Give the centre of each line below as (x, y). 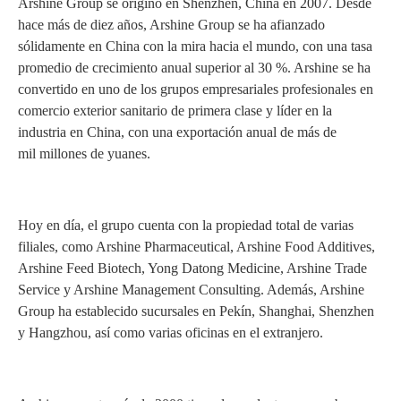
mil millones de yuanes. (84, 154)
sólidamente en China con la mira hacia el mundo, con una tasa (195, 46)
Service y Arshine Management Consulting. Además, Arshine (191, 290)
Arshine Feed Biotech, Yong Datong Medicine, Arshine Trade (192, 268)
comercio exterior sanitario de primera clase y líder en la (175, 111)
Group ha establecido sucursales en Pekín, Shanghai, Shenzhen (196, 311)
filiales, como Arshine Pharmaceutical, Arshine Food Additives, (196, 247)
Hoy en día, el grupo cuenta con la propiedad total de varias (186, 225)
